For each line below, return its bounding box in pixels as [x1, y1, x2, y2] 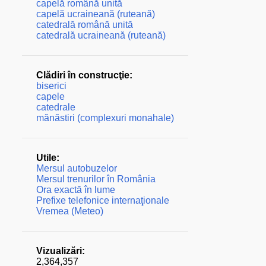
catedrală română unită [36, 20, 133, 30]
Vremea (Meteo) [36, 206, 103, 216]
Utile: [36, 153, 59, 163]
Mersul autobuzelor [36, 163, 117, 173]
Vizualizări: [36, 246, 85, 256]
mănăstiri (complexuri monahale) [36, 113, 174, 123]
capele [36, 91, 65, 102]
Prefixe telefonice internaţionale [36, 195, 169, 205]
